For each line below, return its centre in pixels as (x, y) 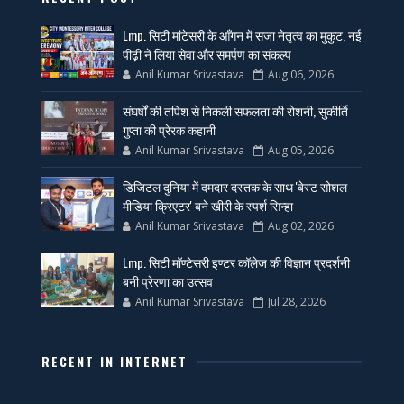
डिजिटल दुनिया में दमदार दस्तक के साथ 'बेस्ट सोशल (235, 187)
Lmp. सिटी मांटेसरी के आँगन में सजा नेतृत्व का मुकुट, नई (243, 35)
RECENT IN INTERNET (115, 362)
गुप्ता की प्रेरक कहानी (170, 130)
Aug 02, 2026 (301, 226)
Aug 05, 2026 (301, 151)
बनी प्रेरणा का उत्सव (168, 281)
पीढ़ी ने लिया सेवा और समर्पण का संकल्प (207, 54)
